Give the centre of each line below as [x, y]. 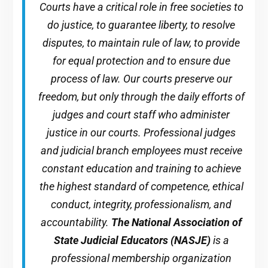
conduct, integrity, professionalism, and [141, 204]
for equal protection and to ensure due [141, 60]
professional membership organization [141, 258]
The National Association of [177, 222]
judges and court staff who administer [141, 114]
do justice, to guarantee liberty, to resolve [141, 25]
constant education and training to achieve [141, 168]
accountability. [76, 222]
